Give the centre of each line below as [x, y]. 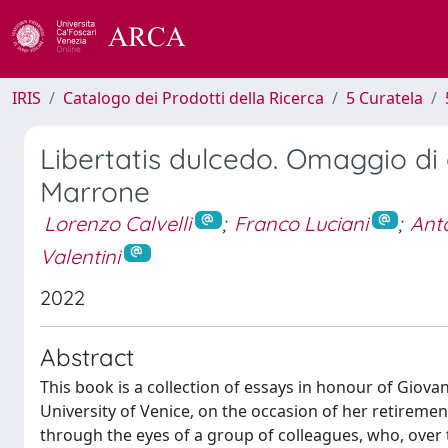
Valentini [80, 256]
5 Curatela [384, 98]
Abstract [87, 356]
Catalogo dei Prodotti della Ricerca [193, 98]
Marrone [95, 191]
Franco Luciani [300, 223]
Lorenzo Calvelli [117, 223]
